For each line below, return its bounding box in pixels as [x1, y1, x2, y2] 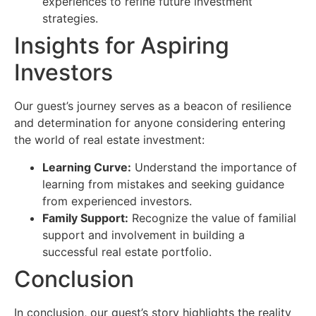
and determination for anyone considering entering [14, 116, 286, 130]
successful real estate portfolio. [42, 244, 212, 259]
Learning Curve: [42, 159, 131, 174]
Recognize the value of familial [128, 210, 296, 225]
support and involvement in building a [42, 227, 245, 242]
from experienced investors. [42, 193, 192, 208]
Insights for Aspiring [14, 32, 229, 60]
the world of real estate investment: [14, 133, 205, 147]
